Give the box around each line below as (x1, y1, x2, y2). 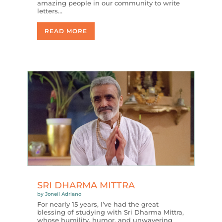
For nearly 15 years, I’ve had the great (37, 200, 159, 208)
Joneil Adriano (45, 190, 81, 197)
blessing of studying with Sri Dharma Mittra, (37, 208, 184, 216)
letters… (37, 7, 62, 15)
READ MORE (44, 27, 87, 35)
